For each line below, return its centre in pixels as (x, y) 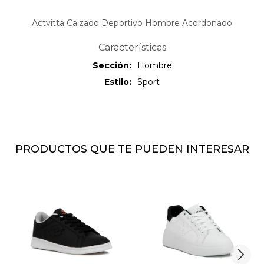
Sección (110, 66)
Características (132, 48)
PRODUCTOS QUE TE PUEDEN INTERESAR (132, 149)
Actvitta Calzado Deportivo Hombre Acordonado (132, 23)
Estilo (117, 82)
